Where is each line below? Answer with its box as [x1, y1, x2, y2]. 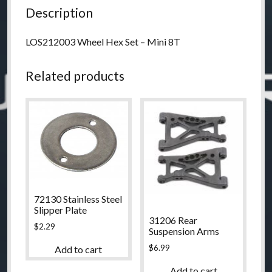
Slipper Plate [33, 203, 87, 216]
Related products [25, 68, 124, 84]
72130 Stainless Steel [33, 192, 122, 205]
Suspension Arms [149, 225, 220, 237]
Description [25, 5, 93, 21]
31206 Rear [149, 214, 198, 226]
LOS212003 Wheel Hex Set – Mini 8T [25, 36, 180, 48]
